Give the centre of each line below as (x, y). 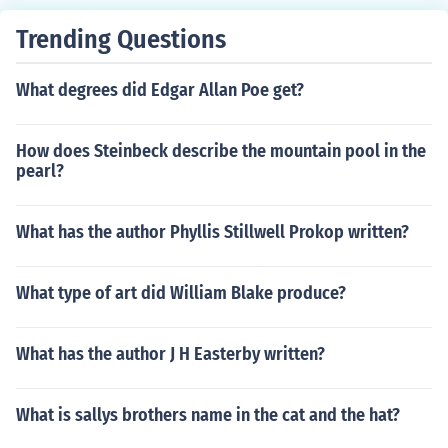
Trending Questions (121, 39)
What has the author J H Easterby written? (170, 354)
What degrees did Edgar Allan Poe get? (160, 90)
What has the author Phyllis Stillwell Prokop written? (212, 232)
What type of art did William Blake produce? (181, 293)
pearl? (40, 171)
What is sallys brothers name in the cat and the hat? (208, 415)
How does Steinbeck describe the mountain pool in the (221, 151)
